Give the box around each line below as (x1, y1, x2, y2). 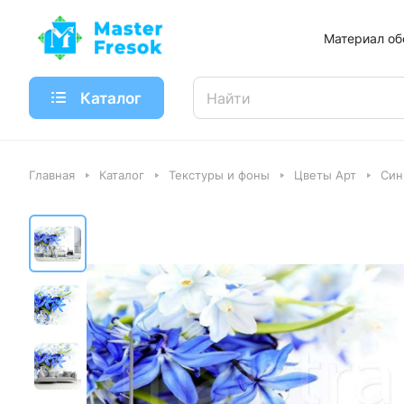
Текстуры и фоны (169, 168, 270, 182)
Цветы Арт (294, 168, 356, 182)
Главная (29, 168, 75, 182)
